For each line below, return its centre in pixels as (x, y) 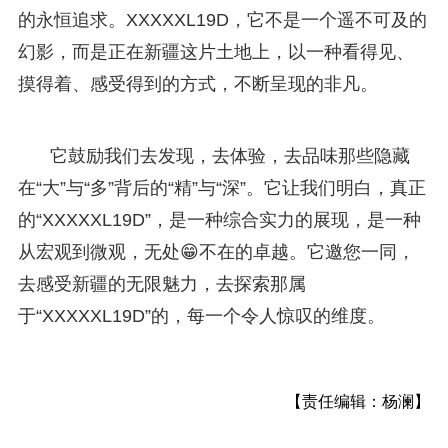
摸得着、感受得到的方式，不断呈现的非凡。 (197, 83)
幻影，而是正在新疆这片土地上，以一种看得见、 (215, 51)
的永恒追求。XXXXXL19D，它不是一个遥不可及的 (222, 19)
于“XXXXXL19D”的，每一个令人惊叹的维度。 (201, 315)
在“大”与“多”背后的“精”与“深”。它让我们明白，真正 (221, 187)
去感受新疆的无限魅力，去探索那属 (161, 283)
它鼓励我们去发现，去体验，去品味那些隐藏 (229, 155)
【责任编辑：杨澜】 (358, 401)
